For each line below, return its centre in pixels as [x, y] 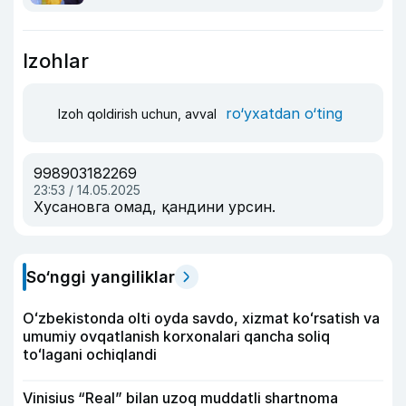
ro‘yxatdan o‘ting [284, 113]
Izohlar [56, 61]
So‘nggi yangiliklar [101, 277]
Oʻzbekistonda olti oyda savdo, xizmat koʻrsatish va [201, 318]
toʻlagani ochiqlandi [90, 354]
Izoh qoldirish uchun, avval [139, 113]
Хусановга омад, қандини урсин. [155, 207]
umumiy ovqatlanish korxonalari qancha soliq [176, 336]
